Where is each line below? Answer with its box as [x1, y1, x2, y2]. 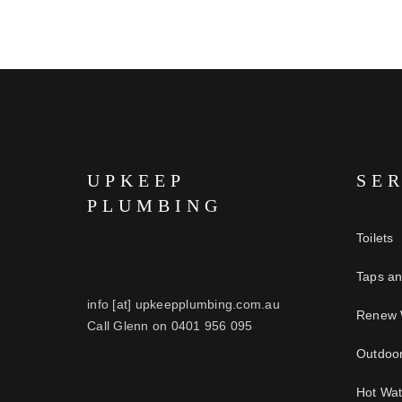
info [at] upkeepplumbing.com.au [87, 297, 280, 311]
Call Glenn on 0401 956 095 [87, 319, 253, 333]
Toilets [355, 231, 394, 245]
